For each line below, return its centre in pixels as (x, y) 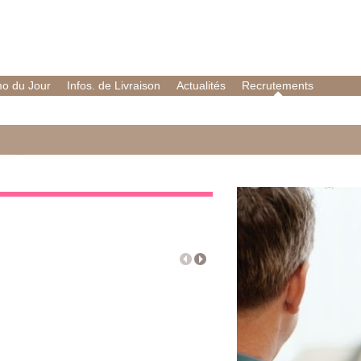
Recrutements (278, 85)
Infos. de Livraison (114, 85)
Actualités (201, 85)
